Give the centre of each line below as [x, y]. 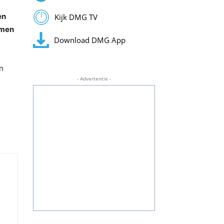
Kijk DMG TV [76, 17]
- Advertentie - [94, 78]
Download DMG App [89, 40]
